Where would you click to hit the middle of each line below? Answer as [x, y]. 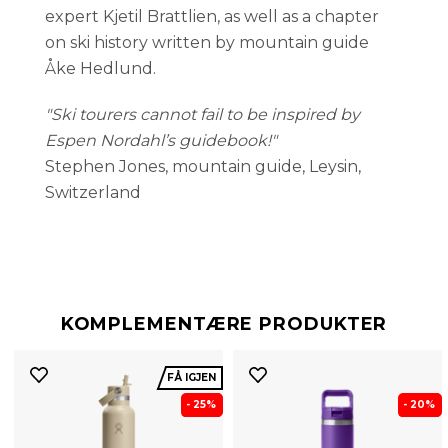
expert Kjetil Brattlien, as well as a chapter [212, 17]
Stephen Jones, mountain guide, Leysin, [203, 167]
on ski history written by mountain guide [207, 43]
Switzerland [93, 193]
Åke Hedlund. [100, 69]
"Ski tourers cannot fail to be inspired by [202, 115]
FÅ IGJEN [191, 378]
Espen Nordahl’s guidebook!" [161, 141]
